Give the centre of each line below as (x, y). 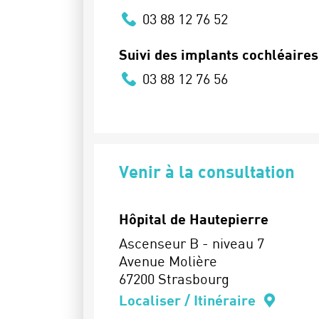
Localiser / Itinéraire (189, 300)
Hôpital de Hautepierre (194, 219)
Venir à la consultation (207, 171)
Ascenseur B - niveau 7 (192, 243)
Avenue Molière (168, 261)
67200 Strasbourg (174, 279)
